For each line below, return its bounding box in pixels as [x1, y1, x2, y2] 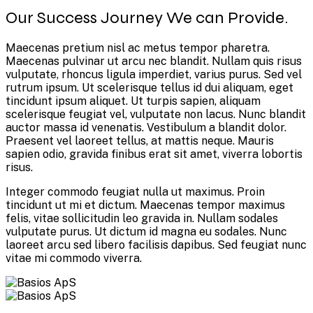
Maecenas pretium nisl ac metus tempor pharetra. [6, 41, 270, 55]
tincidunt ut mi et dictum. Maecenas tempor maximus [6, 198, 285, 212]
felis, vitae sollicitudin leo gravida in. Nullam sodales [6, 212, 278, 226]
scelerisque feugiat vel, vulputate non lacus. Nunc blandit [6, 108, 306, 122]
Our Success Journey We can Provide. [6, 7, 288, 28]
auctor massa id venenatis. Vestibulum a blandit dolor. [6, 121, 286, 135]
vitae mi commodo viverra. [6, 252, 142, 265]
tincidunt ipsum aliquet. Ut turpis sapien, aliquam [6, 94, 261, 108]
